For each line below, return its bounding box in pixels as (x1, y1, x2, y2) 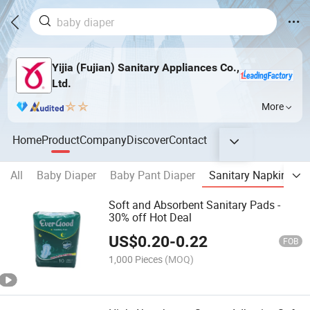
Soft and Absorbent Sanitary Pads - (109, 197, 281, 213)
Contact (169, 131, 208, 147)
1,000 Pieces (109, 252, 163, 266)
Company (80, 131, 127, 147)
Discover (127, 131, 170, 147)
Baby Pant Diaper (110, 167, 195, 183)
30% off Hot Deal (109, 210, 192, 226)
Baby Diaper (37, 167, 96, 183)
